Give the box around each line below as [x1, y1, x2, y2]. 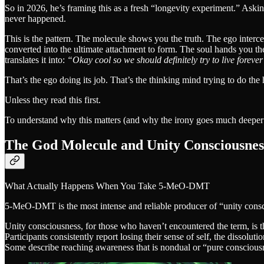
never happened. [5, 14, 66, 24]
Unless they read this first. [5, 95, 101, 105]
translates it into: [5, 55, 67, 65]
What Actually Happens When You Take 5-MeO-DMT [5, 181, 210, 192]
